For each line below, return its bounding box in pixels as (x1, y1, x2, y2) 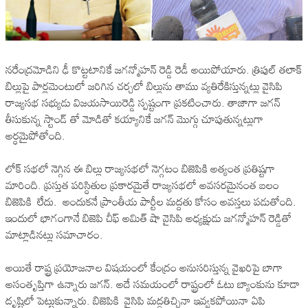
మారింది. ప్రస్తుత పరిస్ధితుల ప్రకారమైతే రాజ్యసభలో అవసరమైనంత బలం (5, 173, 279, 196)
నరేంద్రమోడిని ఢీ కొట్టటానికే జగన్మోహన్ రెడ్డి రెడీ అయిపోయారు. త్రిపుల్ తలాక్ (5, 58, 302, 80)
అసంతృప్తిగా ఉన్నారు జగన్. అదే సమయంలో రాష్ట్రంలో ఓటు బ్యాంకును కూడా (5, 272, 300, 295)
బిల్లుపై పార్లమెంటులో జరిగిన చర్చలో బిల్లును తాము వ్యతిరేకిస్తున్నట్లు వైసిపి (5, 74, 283, 97)
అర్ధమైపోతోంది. (5, 124, 65, 146)
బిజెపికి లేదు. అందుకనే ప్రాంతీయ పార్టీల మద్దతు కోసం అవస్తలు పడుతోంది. (5, 190, 296, 212)
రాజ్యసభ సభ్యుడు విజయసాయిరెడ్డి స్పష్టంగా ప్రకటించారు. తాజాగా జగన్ (5, 91, 280, 113)
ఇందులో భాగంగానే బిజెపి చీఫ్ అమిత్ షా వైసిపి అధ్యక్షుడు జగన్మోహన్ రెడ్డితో (5, 206, 291, 229)
